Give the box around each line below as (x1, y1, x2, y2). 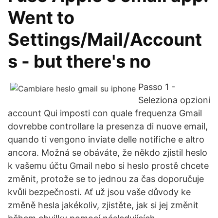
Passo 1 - (138, 82, 175, 92)
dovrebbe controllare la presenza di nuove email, (8, 121, 208, 131)
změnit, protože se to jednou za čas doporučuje (8, 174, 204, 184)
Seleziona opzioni (138, 95, 210, 105)
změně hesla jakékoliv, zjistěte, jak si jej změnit (8, 200, 199, 210)
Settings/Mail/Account (8, 29, 202, 50)
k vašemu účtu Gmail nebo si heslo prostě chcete (8, 161, 209, 171)
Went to (8, 7, 74, 28)
